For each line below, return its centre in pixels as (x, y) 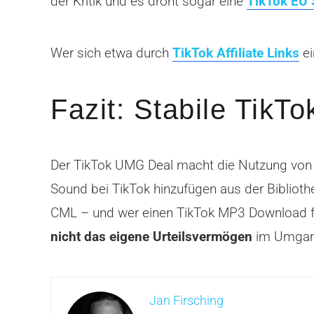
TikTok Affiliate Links (236, 53)
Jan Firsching (186, 300)
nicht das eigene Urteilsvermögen (153, 237)
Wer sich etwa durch (111, 53)
